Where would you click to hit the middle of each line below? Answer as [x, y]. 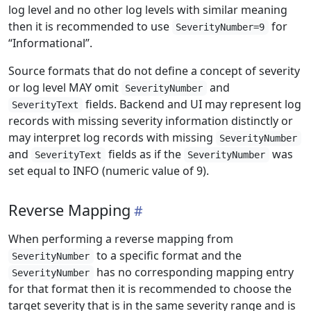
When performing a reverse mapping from [121, 239]
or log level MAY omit [65, 87]
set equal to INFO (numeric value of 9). [109, 171]
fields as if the [144, 154]
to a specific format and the [167, 255]
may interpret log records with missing [112, 137]
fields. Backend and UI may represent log [192, 104]
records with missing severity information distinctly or [151, 121]
